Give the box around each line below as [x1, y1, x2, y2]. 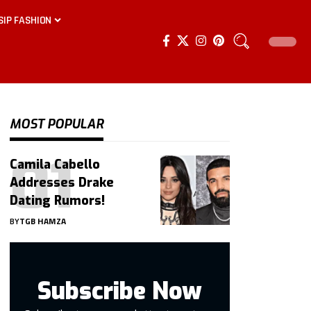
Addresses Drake [10, 174, 115, 191]
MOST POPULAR [10, 116, 104, 133]
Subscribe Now [37, 276, 203, 307]
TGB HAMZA [19, 215, 67, 228]
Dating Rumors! [10, 192, 106, 209]
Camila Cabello [10, 156, 101, 173]
